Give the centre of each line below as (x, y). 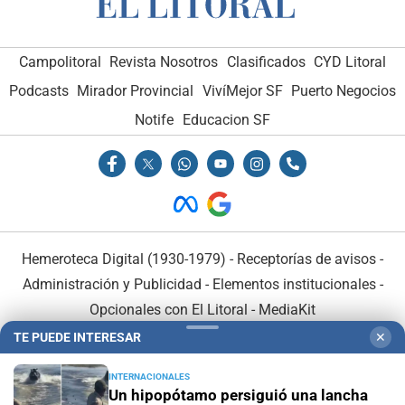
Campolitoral (60, 61)
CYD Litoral (350, 61)
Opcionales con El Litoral (169, 309)
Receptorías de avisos (306, 259)
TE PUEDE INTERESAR (77, 337)
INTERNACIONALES (149, 377)
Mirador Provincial (136, 90)
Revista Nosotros (164, 61)
